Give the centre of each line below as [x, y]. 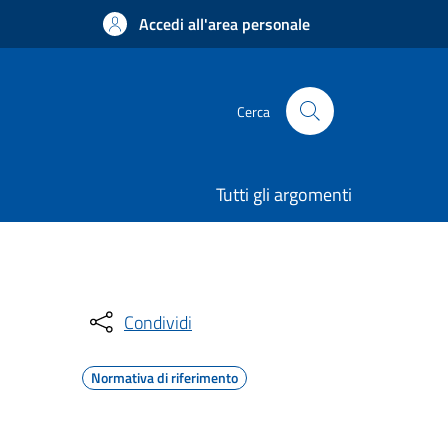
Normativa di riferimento [164, 377]
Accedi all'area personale [224, 24]
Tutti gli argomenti [284, 194]
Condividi [158, 322]
